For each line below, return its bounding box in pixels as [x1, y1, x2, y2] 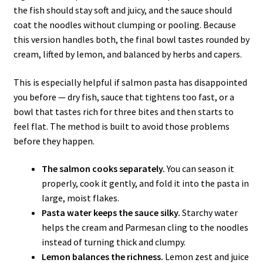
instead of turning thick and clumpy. [41, 236, 186, 248]
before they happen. [13, 134, 95, 147]
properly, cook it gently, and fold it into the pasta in [41, 177, 249, 190]
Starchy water [180, 207, 238, 219]
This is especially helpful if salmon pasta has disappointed [13, 76, 247, 88]
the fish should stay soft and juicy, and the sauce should [13, 4, 232, 16]
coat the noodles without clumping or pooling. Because [13, 18, 236, 31]
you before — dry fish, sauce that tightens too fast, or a [13, 90, 234, 103]
